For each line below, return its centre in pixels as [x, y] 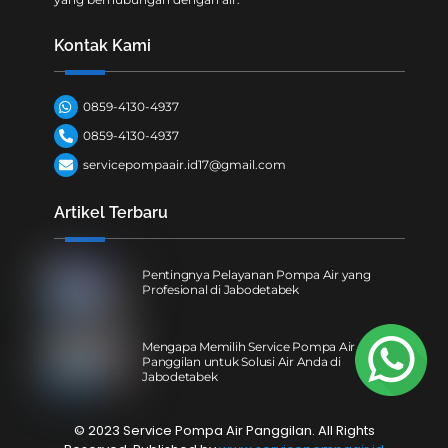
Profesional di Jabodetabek [220, 290]
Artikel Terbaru [111, 213]
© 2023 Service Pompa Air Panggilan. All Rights [224, 431]
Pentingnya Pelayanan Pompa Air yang [256, 275]
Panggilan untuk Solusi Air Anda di [241, 362]
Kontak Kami [103, 45]
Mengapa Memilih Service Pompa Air [249, 347]
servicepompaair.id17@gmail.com [185, 165]
